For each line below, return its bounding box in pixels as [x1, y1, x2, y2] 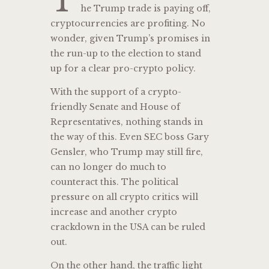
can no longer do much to [50, 162, 166, 173]
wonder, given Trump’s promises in [50, 33, 210, 44]
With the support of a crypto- [50, 86, 181, 98]
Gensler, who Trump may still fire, [50, 147, 203, 158]
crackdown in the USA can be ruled [50, 222, 205, 233]
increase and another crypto [50, 207, 177, 218]
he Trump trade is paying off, [80, 3, 211, 14]
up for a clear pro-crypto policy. [50, 63, 196, 74]
